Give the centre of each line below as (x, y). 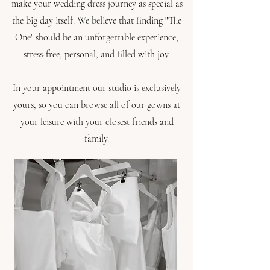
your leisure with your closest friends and (97, 122)
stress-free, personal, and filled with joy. (97, 54)
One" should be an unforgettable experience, (97, 37)
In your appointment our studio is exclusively (97, 88)
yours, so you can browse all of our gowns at (97, 105)
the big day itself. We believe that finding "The (97, 20)
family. (97, 139)
